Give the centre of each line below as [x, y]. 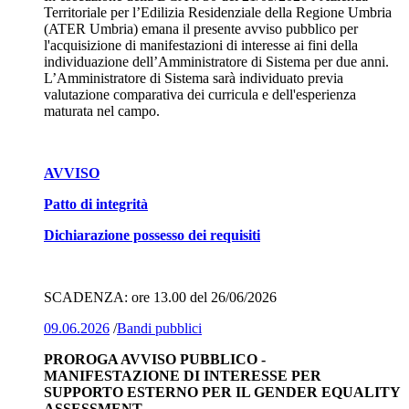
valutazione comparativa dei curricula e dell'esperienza [200, 94]
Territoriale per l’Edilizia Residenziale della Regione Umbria [218, 12]
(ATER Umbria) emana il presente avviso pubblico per [201, 28]
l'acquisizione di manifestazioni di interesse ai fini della [201, 45]
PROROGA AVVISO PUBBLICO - [155, 359]
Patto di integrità [96, 204]
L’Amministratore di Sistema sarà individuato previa [194, 78]
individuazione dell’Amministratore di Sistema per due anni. [216, 61]
